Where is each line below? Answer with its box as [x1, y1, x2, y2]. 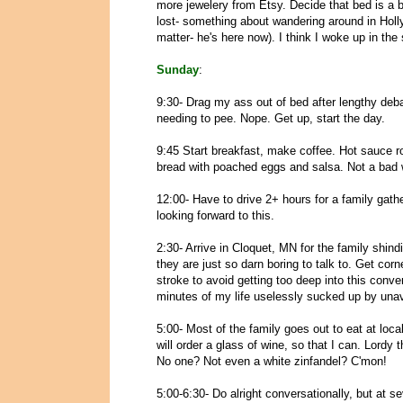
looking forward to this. [157, 209, 274, 223]
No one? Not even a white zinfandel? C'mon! [157, 354, 387, 369]
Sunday [157, 63, 199, 77]
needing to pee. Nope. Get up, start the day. [157, 112, 385, 126]
